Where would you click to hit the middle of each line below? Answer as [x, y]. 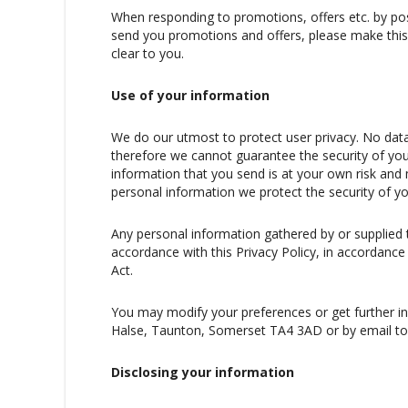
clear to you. [148, 53]
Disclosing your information [203, 372]
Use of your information [190, 95]
